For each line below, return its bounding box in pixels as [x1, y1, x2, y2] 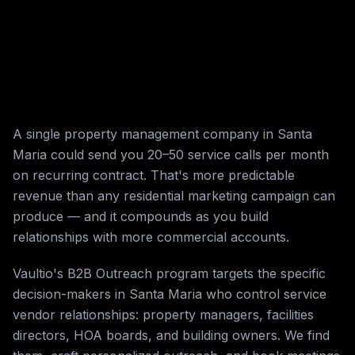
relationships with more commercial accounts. [13, 229, 289, 245]
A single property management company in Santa [13, 126, 312, 142]
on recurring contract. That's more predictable [13, 167, 295, 183]
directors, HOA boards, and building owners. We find [13, 327, 330, 343]
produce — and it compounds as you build [13, 208, 269, 224]
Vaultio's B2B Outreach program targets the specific [13, 265, 326, 281]
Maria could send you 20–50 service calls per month [13, 147, 329, 162]
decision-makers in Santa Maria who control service [13, 286, 326, 302]
